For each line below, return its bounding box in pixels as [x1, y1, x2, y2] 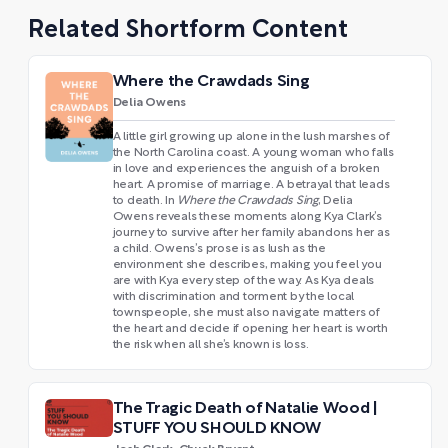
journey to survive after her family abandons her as [112, 227, 390, 238]
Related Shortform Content [28, 19, 348, 42]
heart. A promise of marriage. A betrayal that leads [112, 179, 390, 190]
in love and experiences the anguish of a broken [112, 163, 380, 174]
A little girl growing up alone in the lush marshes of [112, 131, 390, 142]
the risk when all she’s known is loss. [112, 339, 309, 350]
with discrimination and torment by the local [112, 291, 355, 302]
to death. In [112, 195, 178, 206]
